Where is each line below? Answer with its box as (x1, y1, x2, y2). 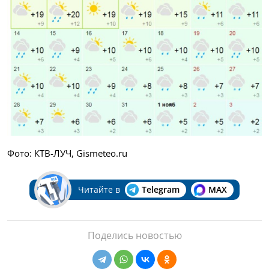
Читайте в (77, 184, 120, 196)
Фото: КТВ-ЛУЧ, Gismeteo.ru (7, 147, 127, 160)
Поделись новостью (87, 229, 182, 243)
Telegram (141, 184, 180, 196)
